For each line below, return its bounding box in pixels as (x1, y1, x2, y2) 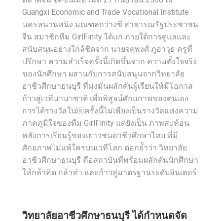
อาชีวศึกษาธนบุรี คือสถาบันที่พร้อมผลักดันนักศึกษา (22, 155, 198, 165)
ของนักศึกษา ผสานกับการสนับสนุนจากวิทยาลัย (22, 69, 184, 78)
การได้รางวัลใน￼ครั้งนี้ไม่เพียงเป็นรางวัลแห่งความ (22, 106, 198, 115)
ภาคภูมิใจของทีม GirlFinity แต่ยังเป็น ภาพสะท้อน (22, 118, 189, 128)
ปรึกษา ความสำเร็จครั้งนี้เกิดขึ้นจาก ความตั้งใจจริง (22, 57, 197, 66)
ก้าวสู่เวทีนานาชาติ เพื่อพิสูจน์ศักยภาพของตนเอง (22, 94, 188, 103)
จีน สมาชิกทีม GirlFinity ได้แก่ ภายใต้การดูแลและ (22, 32, 191, 41)
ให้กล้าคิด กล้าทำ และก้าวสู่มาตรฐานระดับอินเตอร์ (22, 168, 197, 177)
